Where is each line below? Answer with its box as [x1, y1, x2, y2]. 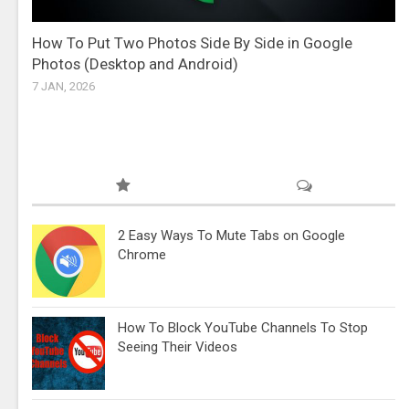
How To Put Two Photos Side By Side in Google [32, 33, 352, 52]
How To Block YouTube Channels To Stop [118, 319, 368, 336]
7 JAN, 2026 [32, 79, 95, 93]
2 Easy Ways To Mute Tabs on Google [118, 226, 345, 244]
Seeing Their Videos [118, 338, 237, 355]
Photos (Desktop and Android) [32, 54, 238, 73]
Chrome [118, 246, 166, 263]
